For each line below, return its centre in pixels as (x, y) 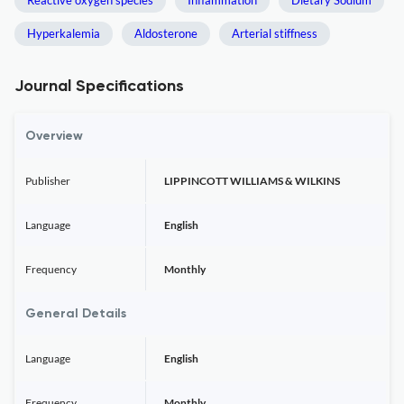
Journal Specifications (99, 87)
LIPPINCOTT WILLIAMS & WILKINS (252, 181)
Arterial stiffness (275, 33)
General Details (76, 314)
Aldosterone (166, 33)
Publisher (48, 181)
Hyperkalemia (64, 33)
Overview (54, 136)
